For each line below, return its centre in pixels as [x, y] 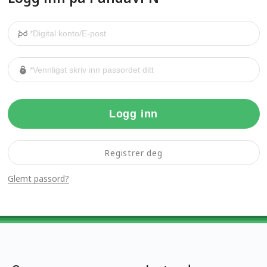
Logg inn [133, 114]
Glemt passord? [38, 178]
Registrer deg [133, 153]
